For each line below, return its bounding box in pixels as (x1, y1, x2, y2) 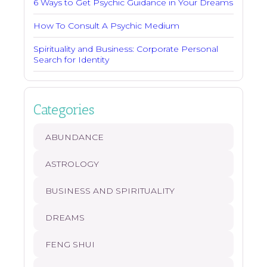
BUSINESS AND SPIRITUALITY (45, 185, 175, 197)
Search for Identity (33, 54, 109, 66)
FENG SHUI (45, 239, 95, 250)
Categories (33, 101, 94, 119)
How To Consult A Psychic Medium (33, 20, 179, 32)
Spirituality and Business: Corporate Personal (33, 44, 218, 55)
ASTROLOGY (45, 159, 99, 170)
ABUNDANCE (45, 132, 104, 143)
